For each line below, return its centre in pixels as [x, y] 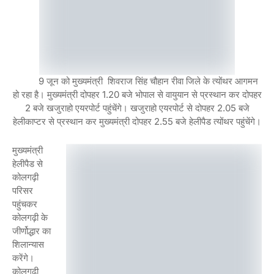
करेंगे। [23, 258]
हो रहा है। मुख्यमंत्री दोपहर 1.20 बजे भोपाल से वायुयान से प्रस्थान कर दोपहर [137, 95]
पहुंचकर [25, 204]
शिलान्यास [28, 245]
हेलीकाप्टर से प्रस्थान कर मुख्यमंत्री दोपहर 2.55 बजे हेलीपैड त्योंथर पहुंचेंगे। [137, 122]
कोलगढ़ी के [30, 218]
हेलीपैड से [28, 164]
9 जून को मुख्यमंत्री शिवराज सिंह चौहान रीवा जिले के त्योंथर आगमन [147, 81]
